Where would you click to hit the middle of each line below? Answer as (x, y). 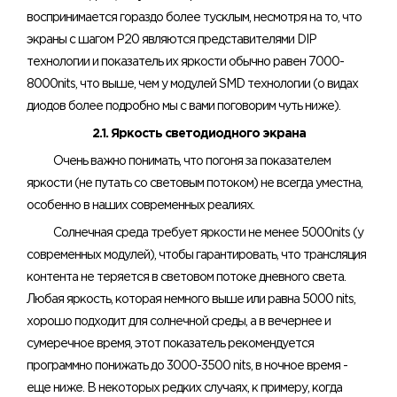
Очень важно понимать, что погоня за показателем (192, 162)
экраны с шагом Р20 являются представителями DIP (171, 40)
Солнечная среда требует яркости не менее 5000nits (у (208, 234)
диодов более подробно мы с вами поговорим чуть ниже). (183, 107)
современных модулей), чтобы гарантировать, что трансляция (196, 256)
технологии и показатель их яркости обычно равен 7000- (185, 62)
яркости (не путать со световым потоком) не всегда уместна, (195, 184)
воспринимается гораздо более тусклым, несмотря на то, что (194, 18)
